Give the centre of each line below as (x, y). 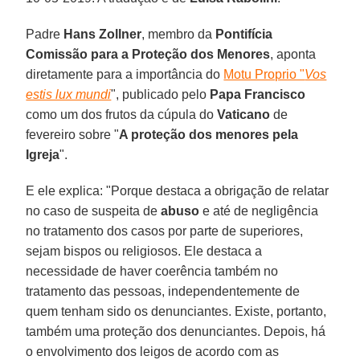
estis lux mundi (69, 94)
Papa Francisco (258, 94)
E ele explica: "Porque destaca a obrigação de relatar (178, 190)
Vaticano (244, 114)
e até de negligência (259, 211)
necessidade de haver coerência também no (152, 271)
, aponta (293, 54)
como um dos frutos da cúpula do (122, 114)
